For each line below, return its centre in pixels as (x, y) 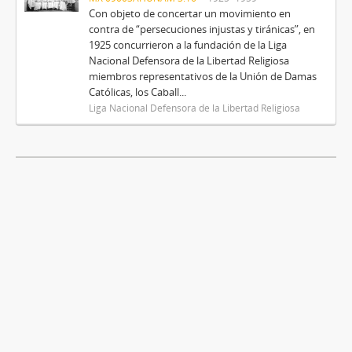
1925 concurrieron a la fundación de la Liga (187, 45)
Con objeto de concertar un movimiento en (189, 13)
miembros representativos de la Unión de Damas (202, 76)
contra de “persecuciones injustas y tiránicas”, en (202, 29)
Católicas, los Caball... (137, 92)
